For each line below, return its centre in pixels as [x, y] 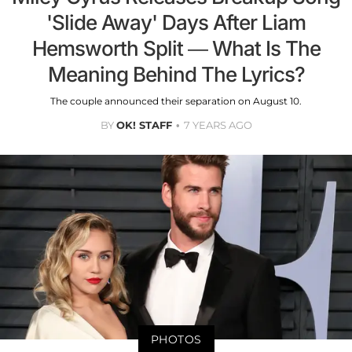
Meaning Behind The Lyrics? [176, 75]
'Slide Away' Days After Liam [176, 23]
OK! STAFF [144, 125]
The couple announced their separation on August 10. [176, 101]
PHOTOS [176, 339]
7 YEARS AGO [218, 125]
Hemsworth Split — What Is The [176, 49]
